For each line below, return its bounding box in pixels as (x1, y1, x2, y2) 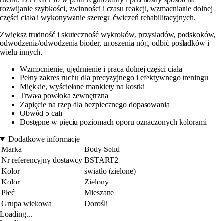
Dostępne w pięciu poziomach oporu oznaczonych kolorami (20, 117, 207, 126)
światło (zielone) (84, 166, 136, 175)
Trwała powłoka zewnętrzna (20, 91, 108, 100)
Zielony (84, 177, 109, 186)
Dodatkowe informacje (8, 134, 80, 143)
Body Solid (84, 145, 120, 153)
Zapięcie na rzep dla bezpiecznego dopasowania (20, 100, 170, 109)
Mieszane (84, 188, 114, 197)
